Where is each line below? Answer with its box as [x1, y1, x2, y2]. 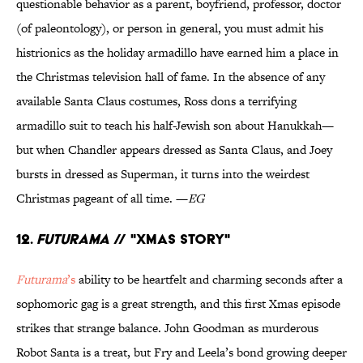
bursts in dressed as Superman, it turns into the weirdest [16, 165, 310, 183]
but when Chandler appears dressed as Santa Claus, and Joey [16, 141, 332, 159]
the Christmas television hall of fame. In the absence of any [16, 68, 325, 86]
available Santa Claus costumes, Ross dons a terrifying [16, 92, 297, 110]
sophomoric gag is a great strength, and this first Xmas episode [16, 295, 340, 313]
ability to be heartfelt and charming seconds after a [75, 271, 343, 288]
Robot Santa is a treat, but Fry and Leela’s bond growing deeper [16, 344, 347, 361]
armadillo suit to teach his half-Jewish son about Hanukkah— [16, 117, 334, 135]
